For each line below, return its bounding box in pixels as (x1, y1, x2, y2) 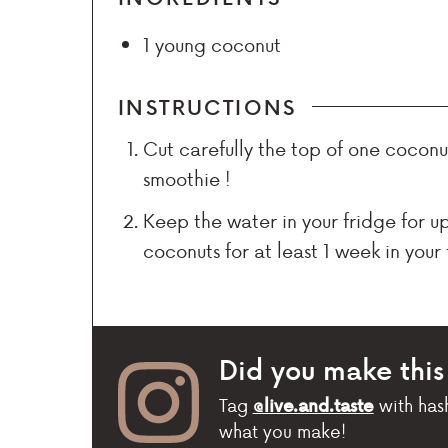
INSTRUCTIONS (118, 91, 297, 121)
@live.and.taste (252, 392, 374, 417)
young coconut (155, 30, 281, 58)
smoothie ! (143, 164, 230, 192)
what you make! (218, 417, 346, 443)
